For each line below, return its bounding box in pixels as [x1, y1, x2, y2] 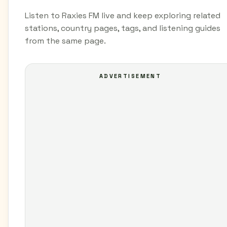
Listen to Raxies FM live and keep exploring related [25, 10, 220, 21]
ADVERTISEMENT [99, 72, 162, 80]
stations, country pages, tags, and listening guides [25, 23, 220, 33]
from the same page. [25, 35, 106, 46]
